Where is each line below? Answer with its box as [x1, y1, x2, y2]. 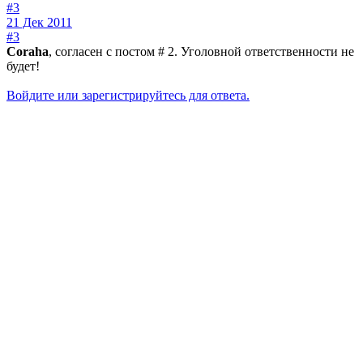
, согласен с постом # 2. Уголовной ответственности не [49, 45, 354, 59]
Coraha [6, 45, 49, 59]
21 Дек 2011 [6, 15, 72, 30]
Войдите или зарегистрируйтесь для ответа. [6, 88, 250, 103]
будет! [6, 59, 40, 74]
